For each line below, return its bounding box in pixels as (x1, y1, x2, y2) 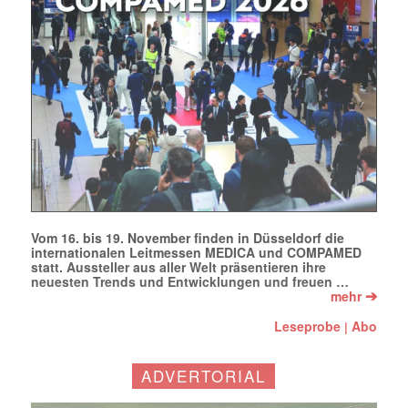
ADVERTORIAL (141, 364, 267, 388)
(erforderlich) (66, 8, 132, 26)
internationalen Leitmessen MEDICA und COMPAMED (30, 243, 362, 262)
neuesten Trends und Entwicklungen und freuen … (30, 272, 349, 291)
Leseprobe (274, 317, 342, 336)
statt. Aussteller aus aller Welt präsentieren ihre (30, 258, 326, 277)
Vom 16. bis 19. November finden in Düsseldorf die (30, 229, 344, 248)
